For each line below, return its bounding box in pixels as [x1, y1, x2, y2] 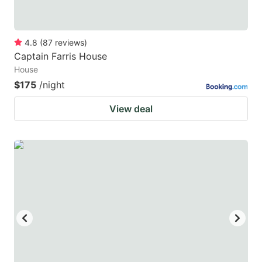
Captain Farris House [14, 50, 107, 63]
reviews [55, 37, 84, 48]
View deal [109, 103, 153, 115]
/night [39, 79, 65, 91]
